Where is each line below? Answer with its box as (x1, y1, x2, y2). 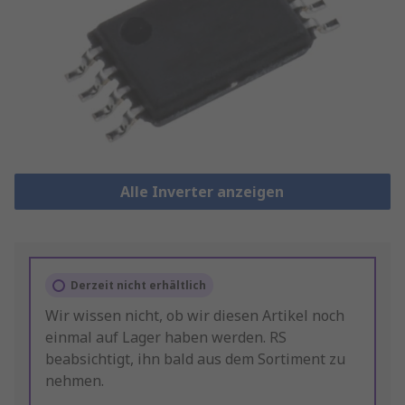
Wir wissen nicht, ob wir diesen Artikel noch (45, 306, 344, 326)
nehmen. (45, 371, 104, 391)
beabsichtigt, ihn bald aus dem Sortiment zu (45, 349, 345, 370)
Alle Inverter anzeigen (120, 182, 285, 202)
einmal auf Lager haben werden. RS (45, 327, 287, 348)
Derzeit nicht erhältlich (71, 278, 206, 294)
